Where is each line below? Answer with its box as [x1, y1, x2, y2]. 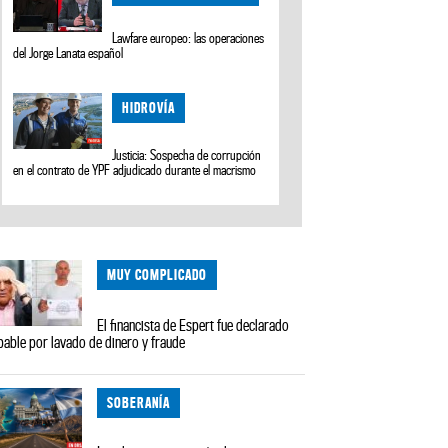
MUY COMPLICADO [107, 266, 208, 284]
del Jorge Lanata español [12, 44, 123, 61]
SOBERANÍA [107, 393, 171, 411]
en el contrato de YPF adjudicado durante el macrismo [12, 162, 256, 179]
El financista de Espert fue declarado [97, 315, 290, 334]
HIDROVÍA [122, 99, 176, 117]
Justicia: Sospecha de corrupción [112, 147, 262, 164]
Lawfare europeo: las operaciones [112, 29, 265, 46]
